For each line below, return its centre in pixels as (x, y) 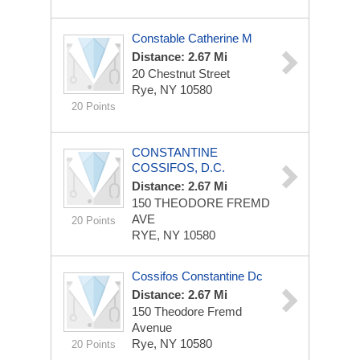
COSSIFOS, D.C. (178, 168)
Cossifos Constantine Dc (197, 276)
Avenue (152, 327)
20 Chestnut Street (181, 74)
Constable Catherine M (192, 38)
